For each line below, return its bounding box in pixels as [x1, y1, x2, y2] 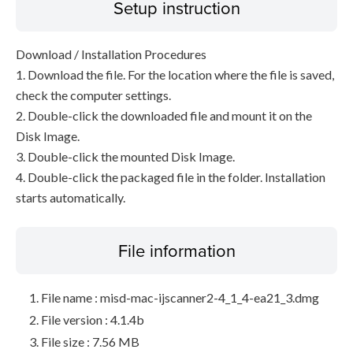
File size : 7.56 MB [41, 334, 139, 349]
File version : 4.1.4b [41, 312, 144, 327]
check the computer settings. [16, 87, 171, 102]
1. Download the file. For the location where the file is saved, [16, 67, 334, 82]
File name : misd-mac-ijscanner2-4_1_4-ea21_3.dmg [41, 290, 319, 305]
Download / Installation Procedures [16, 46, 206, 61]
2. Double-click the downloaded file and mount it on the [16, 108, 312, 123]
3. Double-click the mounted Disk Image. [16, 149, 235, 164]
